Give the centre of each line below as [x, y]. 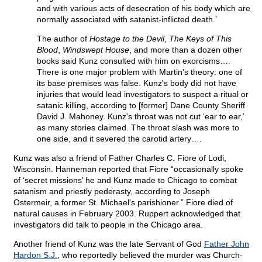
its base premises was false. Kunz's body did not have [137, 83]
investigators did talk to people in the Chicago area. [108, 225]
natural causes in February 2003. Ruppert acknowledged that [127, 214]
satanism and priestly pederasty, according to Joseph [112, 192]
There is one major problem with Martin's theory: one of [139, 72]
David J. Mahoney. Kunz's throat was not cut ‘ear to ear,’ [140, 117]
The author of [63, 39]
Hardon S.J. [35, 255]
